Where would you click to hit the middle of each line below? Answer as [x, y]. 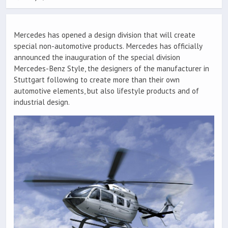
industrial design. [42, 102]
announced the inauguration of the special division [97, 58]
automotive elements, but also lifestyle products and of [106, 91]
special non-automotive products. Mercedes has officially [108, 46]
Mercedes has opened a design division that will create [105, 35]
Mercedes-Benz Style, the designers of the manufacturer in [111, 69]
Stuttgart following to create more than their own [97, 80]
